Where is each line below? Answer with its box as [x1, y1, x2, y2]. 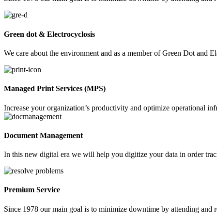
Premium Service [4, 186, 60, 194]
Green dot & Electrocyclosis [4, 30, 95, 38]
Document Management [4, 131, 83, 139]
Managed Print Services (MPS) [4, 84, 106, 93]
